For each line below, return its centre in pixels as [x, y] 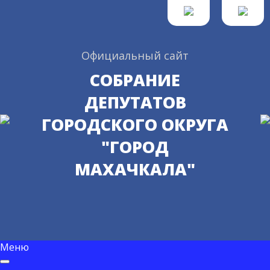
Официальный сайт [135, 55]
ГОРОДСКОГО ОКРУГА [135, 124]
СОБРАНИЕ [135, 80]
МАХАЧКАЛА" [135, 169]
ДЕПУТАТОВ [135, 102]
